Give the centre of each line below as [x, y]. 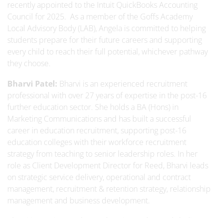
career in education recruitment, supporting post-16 [97, 130]
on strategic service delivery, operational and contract [99, 177]
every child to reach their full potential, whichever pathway [108, 52]
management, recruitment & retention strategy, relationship [109, 189]
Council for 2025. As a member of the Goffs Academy [100, 17]
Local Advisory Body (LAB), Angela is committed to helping [107, 28]
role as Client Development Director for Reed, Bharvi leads [108, 165]
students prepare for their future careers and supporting [105, 40]
